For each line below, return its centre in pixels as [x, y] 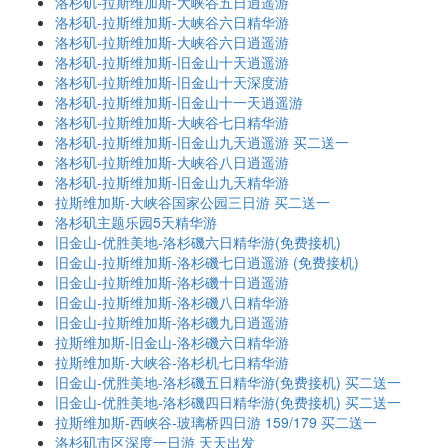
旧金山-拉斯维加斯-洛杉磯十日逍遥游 [172, 282]
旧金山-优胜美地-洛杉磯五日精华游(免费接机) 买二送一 [228, 382]
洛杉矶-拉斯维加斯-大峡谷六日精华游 [172, 22]
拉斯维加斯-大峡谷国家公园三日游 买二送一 [192, 202]
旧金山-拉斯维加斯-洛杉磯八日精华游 [172, 302]
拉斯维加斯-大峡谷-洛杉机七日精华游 [172, 362]
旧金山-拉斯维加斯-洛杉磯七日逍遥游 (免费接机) [207, 262]
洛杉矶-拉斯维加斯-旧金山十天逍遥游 [172, 62]
